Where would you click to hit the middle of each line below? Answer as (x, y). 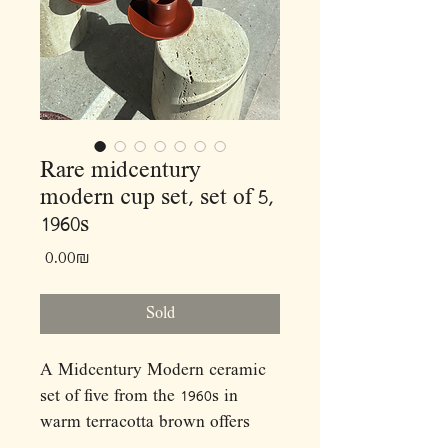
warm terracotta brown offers (145, 423)
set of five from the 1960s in (139, 397)
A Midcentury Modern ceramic (153, 371)
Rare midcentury (120, 171)
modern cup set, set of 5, (157, 198)
